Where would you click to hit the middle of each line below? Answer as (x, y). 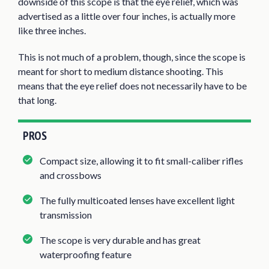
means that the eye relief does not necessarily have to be (132, 85)
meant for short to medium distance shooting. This (121, 71)
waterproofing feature (86, 254)
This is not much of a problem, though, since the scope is (132, 56)
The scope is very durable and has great (120, 240)
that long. (37, 100)
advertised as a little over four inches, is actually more (127, 16)
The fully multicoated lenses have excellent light (137, 200)
